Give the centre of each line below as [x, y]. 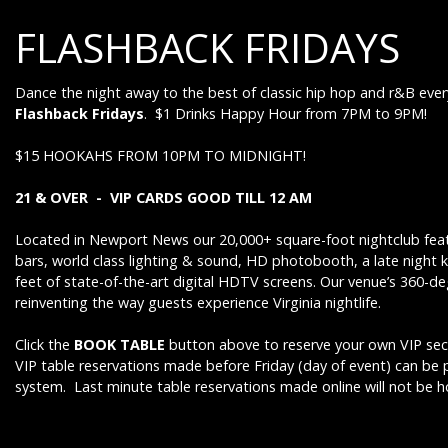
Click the [44, 344]
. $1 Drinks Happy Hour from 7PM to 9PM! [285, 113]
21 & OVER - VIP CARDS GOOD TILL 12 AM [163, 197]
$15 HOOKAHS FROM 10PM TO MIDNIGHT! [160, 155]
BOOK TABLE [119, 344]
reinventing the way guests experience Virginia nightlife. [198, 302]
